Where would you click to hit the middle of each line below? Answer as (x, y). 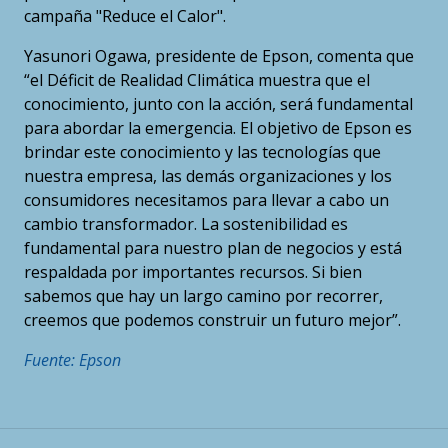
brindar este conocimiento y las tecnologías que (202, 152)
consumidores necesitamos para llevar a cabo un (206, 200)
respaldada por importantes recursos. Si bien (193, 272)
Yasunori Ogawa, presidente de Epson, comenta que (219, 56)
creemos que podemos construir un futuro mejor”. (212, 320)
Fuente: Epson (72, 360)
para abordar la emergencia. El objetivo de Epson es (218, 128)
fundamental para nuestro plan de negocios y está (213, 248)
